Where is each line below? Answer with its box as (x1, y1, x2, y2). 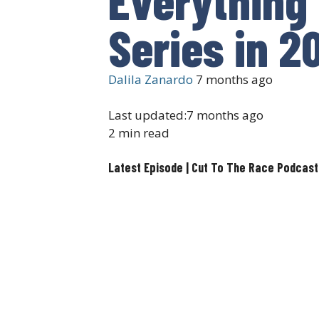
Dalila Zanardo (108, 70, 193, 88)
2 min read (108, 125, 169, 142)
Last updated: (108, 107, 187, 124)
